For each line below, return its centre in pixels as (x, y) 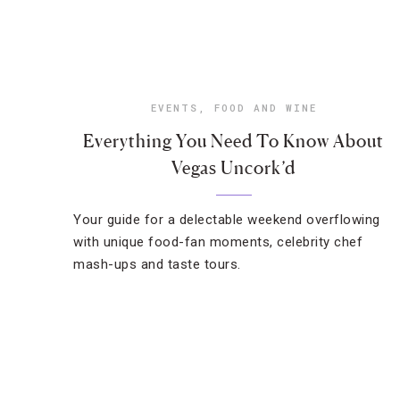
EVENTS (174, 108)
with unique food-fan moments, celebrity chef (218, 242)
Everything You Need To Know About (234, 141)
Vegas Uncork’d (234, 168)
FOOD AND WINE (265, 108)
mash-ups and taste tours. (157, 264)
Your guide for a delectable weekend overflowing (227, 220)
